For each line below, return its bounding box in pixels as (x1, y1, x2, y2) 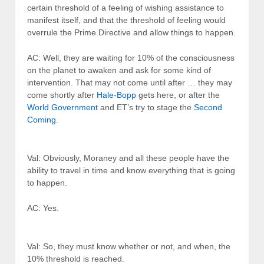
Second (194, 103, 222, 113)
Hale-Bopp (97, 90, 136, 100)
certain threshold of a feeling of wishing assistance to (27, 3, 224, 13)
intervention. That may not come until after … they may (27, 78, 232, 88)
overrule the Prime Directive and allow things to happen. (27, 28, 236, 38)
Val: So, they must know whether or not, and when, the (27, 241, 230, 251)
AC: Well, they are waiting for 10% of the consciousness (27, 53, 235, 63)
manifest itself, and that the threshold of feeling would (27, 15, 226, 25)
